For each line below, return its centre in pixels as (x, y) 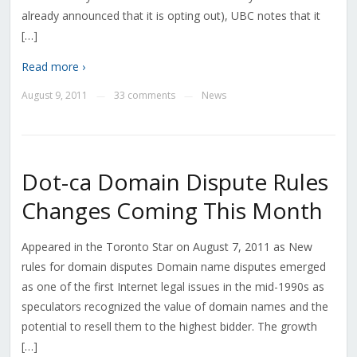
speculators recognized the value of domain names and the (175, 307)
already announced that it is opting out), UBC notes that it (171, 16)
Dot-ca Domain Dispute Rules (175, 182)
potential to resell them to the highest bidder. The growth (169, 327)
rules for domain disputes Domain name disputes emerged (173, 267)
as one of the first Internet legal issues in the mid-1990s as (173, 287)
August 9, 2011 (54, 96)
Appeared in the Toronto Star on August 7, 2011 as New (167, 247)
